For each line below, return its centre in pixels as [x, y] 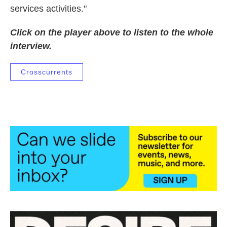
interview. [31, 46]
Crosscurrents [47, 72]
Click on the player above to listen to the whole [112, 33]
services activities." [48, 9]
